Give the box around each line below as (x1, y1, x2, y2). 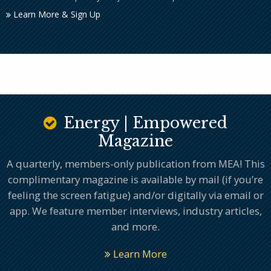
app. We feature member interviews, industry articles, (9, 203, 262, 218)
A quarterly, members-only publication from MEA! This (6, 156, 265, 171)
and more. (111, 219, 160, 233)
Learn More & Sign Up (11, 8, 100, 21)
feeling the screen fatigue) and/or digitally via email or (7, 188, 264, 202)
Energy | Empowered (59, 114, 227, 133)
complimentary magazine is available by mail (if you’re (8, 172, 263, 186)
